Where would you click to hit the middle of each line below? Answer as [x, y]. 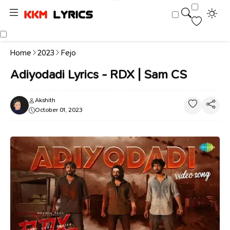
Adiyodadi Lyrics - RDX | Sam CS [99, 74]
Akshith [45, 100]
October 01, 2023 [59, 110]
